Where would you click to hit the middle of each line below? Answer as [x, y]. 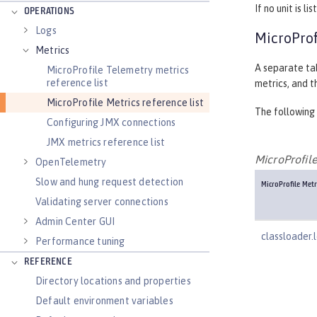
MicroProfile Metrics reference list [125, 103]
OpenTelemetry [71, 162]
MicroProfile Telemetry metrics [118, 70]
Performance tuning [80, 241]
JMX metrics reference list [106, 142]
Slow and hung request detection [110, 182]
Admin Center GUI [75, 221]
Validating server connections [102, 202]
